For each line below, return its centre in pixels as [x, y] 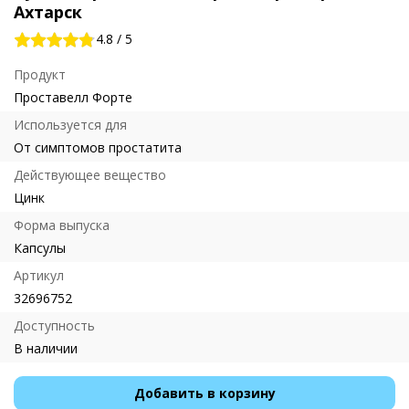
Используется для [70, 125]
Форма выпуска [62, 225]
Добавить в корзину [204, 393]
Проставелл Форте [73, 97]
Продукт [40, 74]
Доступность [54, 325]
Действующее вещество [90, 175]
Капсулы [40, 248]
